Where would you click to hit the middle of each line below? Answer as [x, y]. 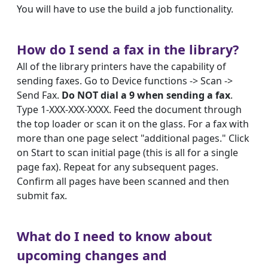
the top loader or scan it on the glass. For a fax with [133, 124]
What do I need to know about [114, 236]
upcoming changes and [92, 255]
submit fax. [42, 196]
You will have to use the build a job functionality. [125, 9]
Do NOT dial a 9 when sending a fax [146, 95]
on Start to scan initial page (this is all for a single [127, 153]
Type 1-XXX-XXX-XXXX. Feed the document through [129, 109]
